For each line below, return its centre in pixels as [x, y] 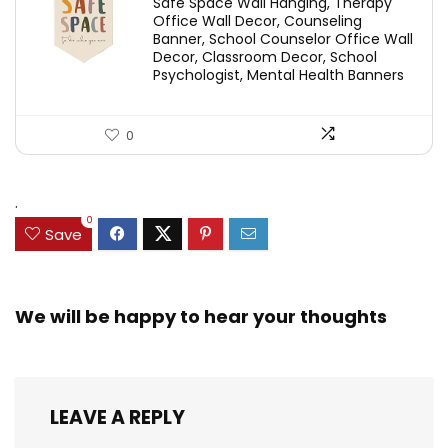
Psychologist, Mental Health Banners [278, 75]
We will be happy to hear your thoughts [201, 316]
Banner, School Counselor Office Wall [283, 39]
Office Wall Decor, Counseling [257, 21]
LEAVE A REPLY [117, 417]
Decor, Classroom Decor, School [265, 57]
